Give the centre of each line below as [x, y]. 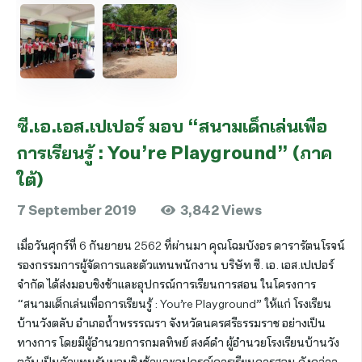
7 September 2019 [77, 210]
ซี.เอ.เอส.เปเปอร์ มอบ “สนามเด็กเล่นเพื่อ [172, 126]
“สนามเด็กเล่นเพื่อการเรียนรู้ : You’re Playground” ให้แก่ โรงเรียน [174, 304]
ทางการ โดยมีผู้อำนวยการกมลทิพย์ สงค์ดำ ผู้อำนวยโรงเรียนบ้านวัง [178, 343]
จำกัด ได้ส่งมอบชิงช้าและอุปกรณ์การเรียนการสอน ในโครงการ [166, 284]
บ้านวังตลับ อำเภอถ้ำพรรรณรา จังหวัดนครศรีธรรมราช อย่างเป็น [171, 323]
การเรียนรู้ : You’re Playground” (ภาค [175, 152]
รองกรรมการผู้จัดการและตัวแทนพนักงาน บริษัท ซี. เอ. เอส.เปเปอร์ [175, 265]
